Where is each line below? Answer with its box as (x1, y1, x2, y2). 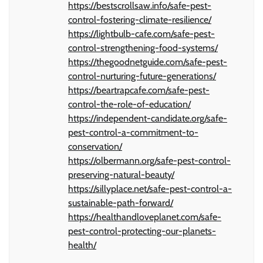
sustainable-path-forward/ (68, 197, 173, 208)
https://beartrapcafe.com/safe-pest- (68, 84, 210, 96)
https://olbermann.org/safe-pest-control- (68, 154, 231, 166)
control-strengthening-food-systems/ (68, 42, 218, 53)
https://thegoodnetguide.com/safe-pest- (68, 56, 227, 68)
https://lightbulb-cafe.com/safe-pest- (68, 28, 215, 39)
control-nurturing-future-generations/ (68, 70, 216, 82)
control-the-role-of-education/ (68, 98, 191, 110)
